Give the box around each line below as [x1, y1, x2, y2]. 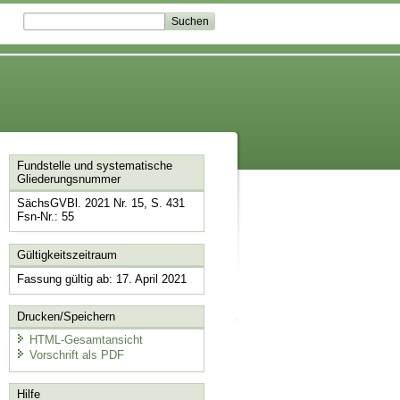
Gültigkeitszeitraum [16, 247, 117, 262]
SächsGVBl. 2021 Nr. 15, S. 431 [16, 196, 185, 211]
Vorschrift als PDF [29, 348, 124, 362]
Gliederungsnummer [16, 172, 121, 187]
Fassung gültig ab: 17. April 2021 [16, 271, 187, 286]
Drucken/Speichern [16, 310, 115, 324]
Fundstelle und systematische [16, 159, 172, 173]
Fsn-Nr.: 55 [16, 210, 74, 224]
